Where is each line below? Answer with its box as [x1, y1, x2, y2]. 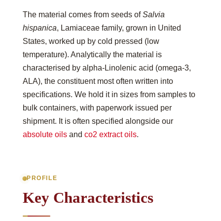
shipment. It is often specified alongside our [23, 116, 173, 125]
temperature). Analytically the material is [23, 50, 162, 59]
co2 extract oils [84, 130, 137, 139]
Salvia [143, 10, 165, 19]
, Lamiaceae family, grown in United [57, 23, 181, 32]
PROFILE [27, 175, 58, 182]
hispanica [23, 23, 57, 32]
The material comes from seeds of [23, 10, 143, 19]
